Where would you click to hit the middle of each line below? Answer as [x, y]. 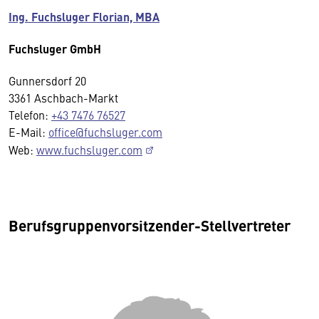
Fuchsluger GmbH [55, 48]
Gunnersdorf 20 [47, 80]
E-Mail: [28, 131]
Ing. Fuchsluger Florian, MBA [84, 16]
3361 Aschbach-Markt [63, 97]
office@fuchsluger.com [105, 131]
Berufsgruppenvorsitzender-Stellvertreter [150, 225]
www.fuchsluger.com [89, 149]
